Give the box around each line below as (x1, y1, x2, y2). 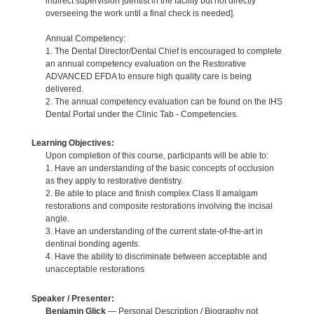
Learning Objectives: (31, 138, 114, 149)
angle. (45, 214, 69, 224)
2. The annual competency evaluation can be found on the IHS (45, 96, 282, 107)
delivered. (45, 83, 83, 94)
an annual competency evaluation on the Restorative (45, 58, 246, 69)
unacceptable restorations (45, 264, 144, 275)
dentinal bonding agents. (45, 239, 140, 250)
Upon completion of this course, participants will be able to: (45, 151, 268, 161)
